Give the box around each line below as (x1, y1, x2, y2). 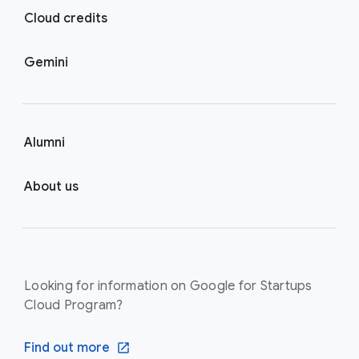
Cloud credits (24, 10, 107, 26)
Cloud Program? (24, 297, 123, 313)
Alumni (24, 135, 65, 151)
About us (24, 179, 79, 195)
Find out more (24, 340, 110, 356)
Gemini (24, 54, 68, 71)
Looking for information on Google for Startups (24, 278, 313, 294)
